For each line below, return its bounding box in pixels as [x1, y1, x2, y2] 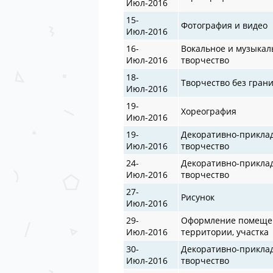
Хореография [181, 105, 237, 117]
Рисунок [181, 191, 215, 203]
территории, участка [181, 225, 269, 238]
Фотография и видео [181, 19, 268, 31]
